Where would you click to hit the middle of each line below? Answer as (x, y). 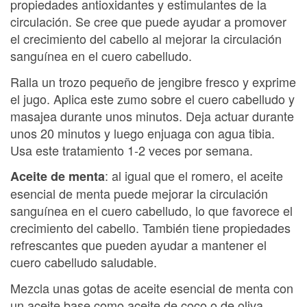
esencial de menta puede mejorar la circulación (139, 193)
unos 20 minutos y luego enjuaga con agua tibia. (143, 133)
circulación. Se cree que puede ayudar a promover (148, 21)
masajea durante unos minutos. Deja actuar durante (152, 115)
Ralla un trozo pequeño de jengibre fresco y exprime (153, 81)
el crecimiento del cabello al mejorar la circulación (146, 38)
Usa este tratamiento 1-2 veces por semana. (132, 150)
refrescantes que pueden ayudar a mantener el (138, 245)
